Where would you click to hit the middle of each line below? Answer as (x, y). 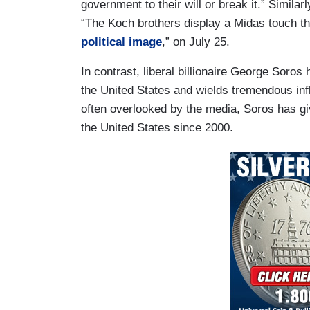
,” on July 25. (196, 42)
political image (121, 42)
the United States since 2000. (157, 127)
